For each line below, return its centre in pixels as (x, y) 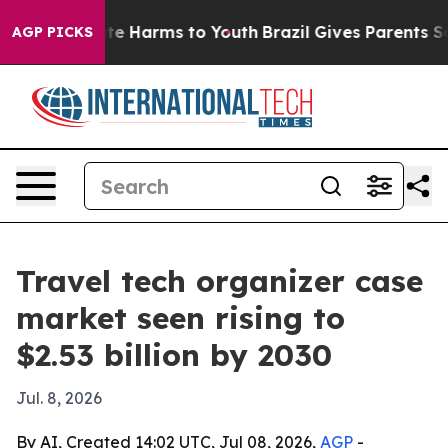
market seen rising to (180, 318)
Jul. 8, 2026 (59, 398)
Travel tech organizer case (219, 281)
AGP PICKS (52, 32)
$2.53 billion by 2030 (174, 355)
